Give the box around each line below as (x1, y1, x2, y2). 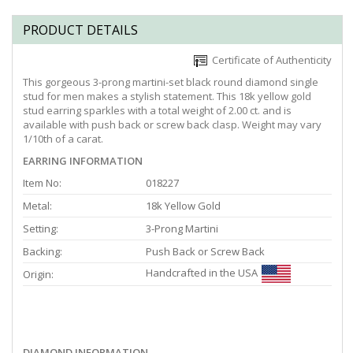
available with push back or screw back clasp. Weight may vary (23, 117, 321, 132)
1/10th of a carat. (23, 132, 103, 147)
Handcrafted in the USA (146, 266, 258, 281)
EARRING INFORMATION (23, 154, 143, 169)
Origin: (23, 267, 54, 282)
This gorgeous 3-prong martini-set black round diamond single (23, 75, 318, 90)
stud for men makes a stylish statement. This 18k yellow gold (23, 89, 311, 104)
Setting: (23, 221, 58, 236)
